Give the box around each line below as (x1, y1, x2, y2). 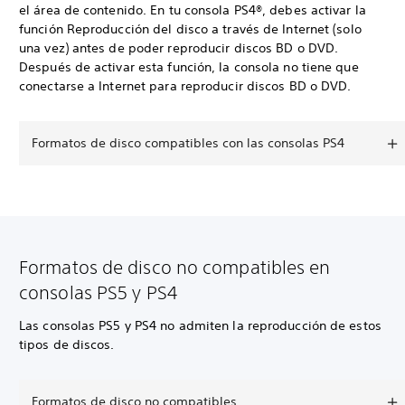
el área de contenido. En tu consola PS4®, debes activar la (19, 2, 366, 18)
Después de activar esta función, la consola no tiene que (19, 59, 359, 75)
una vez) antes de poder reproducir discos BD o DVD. (19, 40, 339, 56)
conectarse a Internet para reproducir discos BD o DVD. (19, 78, 352, 94)
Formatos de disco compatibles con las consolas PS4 (32, 135, 344, 151)
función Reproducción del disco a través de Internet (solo (19, 21, 362, 37)
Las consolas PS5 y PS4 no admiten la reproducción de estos (19, 317, 381, 334)
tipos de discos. (19, 336, 115, 353)
